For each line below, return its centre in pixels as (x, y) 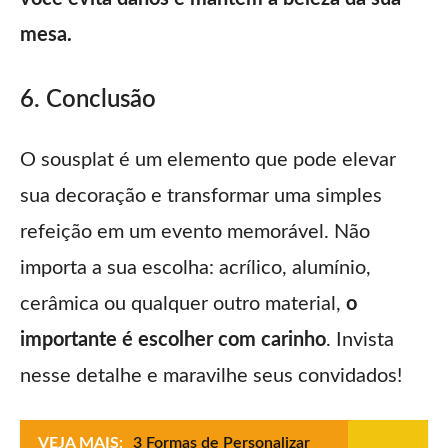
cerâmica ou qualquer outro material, (183, 304)
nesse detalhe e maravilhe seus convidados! (211, 376)
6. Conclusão (88, 100)
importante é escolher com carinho (173, 340)
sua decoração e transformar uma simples (201, 196)
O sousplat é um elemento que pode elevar (208, 160)
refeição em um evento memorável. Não (195, 232)
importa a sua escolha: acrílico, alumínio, (195, 268)
